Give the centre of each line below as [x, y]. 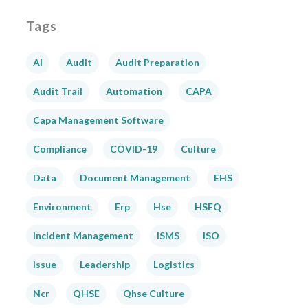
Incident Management [83, 236]
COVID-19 [133, 149]
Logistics [174, 265]
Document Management [135, 178]
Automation [134, 91]
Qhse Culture [153, 294]
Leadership [104, 265]
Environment [62, 207]
